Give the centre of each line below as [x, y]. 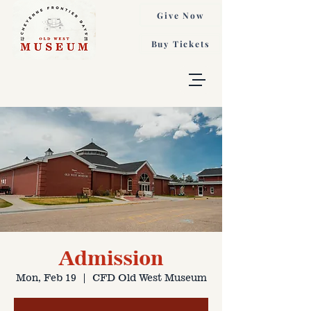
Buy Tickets [180, 44]
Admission [111, 258]
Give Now [180, 15]
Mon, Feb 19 [46, 277]
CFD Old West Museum [149, 277]
